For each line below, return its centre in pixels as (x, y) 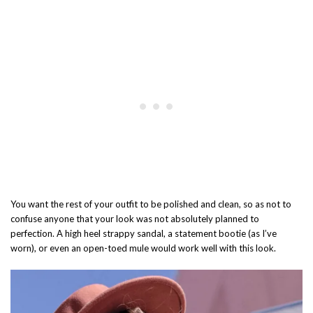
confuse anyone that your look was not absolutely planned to (135, 219)
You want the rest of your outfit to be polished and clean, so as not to (151, 204)
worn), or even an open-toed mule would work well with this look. (143, 248)
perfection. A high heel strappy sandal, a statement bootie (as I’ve (144, 234)
